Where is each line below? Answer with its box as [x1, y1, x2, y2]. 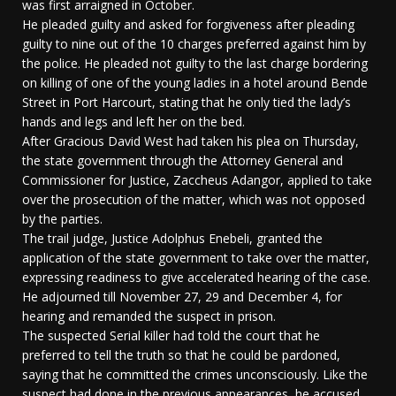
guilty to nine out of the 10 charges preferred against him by [22, 35, 366, 53]
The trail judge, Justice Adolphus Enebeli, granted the [22, 230, 323, 247]
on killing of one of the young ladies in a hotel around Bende [22, 74, 368, 92]
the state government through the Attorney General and [22, 152, 343, 170]
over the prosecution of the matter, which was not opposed [22, 191, 365, 209]
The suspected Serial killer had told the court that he [22, 327, 320, 345]
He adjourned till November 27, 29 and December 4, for [22, 288, 342, 306]
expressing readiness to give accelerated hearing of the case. [22, 269, 370, 286]
